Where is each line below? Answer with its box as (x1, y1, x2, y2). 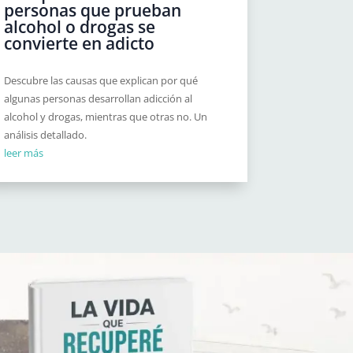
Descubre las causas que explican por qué (4, 73, 199, 88)
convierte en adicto (4, 32, 155, 55)
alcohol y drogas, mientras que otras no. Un (4, 110, 208, 124)
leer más (4, 146, 44, 161)
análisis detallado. (4, 128, 87, 143)
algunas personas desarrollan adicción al (4, 91, 193, 106)
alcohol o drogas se (4, 16, 156, 39)
